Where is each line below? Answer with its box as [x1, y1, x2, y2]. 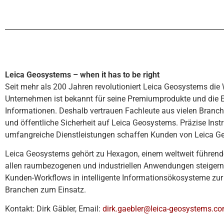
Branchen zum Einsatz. [5, 184, 86, 194]
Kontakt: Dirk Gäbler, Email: [5, 204, 102, 214]
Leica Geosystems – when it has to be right [5, 69, 159, 79]
